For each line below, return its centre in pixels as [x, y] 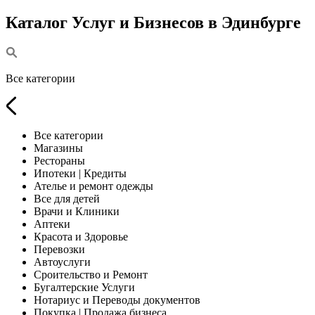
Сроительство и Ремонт [91, 274]
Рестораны [59, 160]
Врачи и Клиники [77, 211]
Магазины [58, 148]
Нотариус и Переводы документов [117, 300]
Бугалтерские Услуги [84, 287]
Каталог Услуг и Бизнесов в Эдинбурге [153, 22]
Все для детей [67, 198]
